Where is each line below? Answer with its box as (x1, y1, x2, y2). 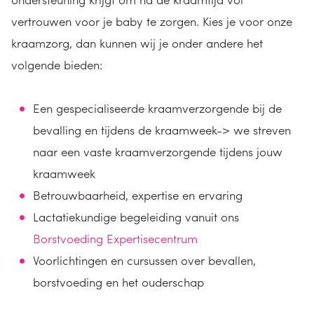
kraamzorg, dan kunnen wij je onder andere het (11, 34, 263, 51)
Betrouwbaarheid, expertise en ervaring (33, 186, 243, 203)
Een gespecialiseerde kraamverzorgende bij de (33, 100, 282, 116)
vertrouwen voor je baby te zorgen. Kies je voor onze (11, 13, 292, 29)
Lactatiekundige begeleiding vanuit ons (33, 208, 239, 225)
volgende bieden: (11, 56, 102, 73)
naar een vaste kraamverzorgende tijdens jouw (33, 143, 282, 160)
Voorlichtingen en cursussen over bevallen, (33, 252, 256, 268)
